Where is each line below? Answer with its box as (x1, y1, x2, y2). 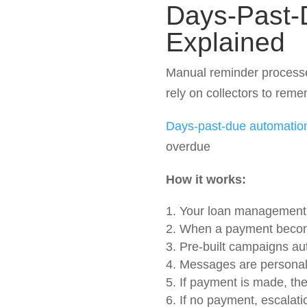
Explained (165, 27, 285, 57)
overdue (165, 140, 210, 153)
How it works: (165, 173, 246, 186)
